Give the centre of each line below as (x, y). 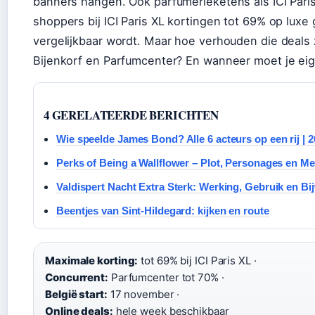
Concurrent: (77, 277)
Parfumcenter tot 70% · (166, 277)
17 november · (143, 294)
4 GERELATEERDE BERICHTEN (131, 115)
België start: (76, 294)
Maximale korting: (92, 260)
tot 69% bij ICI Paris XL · (197, 260)
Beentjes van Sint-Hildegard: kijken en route (163, 210)
